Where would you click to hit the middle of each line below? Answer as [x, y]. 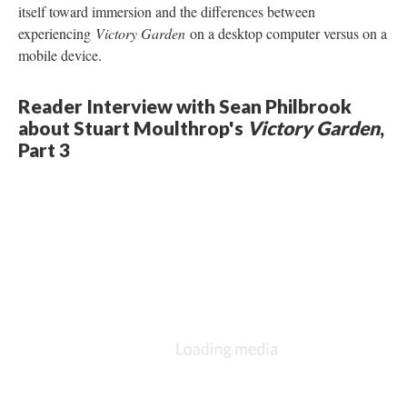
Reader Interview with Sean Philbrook [185, 105]
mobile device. [60, 55]
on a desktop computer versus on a [288, 33]
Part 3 [44, 149]
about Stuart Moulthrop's [133, 127]
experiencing [57, 33]
